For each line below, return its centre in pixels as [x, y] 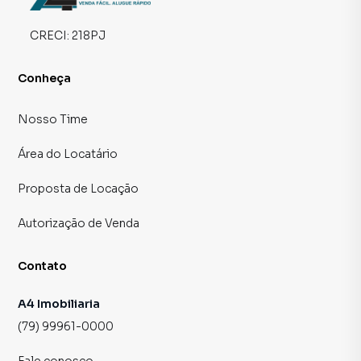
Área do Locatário [68, 154]
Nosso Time [53, 120]
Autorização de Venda [79, 224]
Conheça [45, 79]
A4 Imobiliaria [59, 304]
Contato [43, 266]
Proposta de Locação [78, 189]
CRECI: [51, 36]
